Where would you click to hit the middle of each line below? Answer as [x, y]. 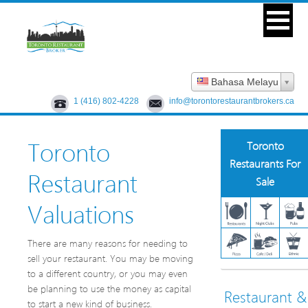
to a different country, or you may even [108, 274]
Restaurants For [265, 164]
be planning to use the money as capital [109, 289]
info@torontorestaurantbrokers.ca [232, 101]
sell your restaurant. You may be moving [110, 258]
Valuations [81, 213]
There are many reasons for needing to [108, 243]
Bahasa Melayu [243, 82]
